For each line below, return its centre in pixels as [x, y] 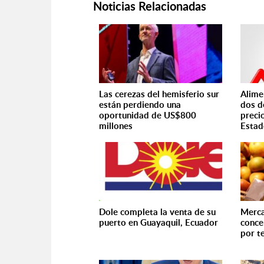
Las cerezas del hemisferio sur [159, 94]
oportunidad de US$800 [148, 115]
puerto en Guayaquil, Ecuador [159, 222]
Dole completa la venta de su [157, 212]
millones [116, 126]
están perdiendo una [140, 105]
